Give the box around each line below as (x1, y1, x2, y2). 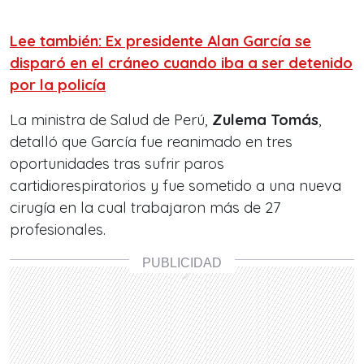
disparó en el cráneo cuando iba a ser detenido (10, 53, 353, 72)
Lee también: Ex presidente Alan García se (10, 31, 311, 50)
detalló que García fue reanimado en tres (10, 132, 292, 151)
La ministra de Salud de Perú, (10, 110, 212, 129)
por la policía (10, 75, 106, 94)
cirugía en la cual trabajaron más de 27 (10, 197, 280, 217)
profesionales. (10, 219, 106, 239)
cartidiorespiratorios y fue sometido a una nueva (10, 175, 341, 195)
